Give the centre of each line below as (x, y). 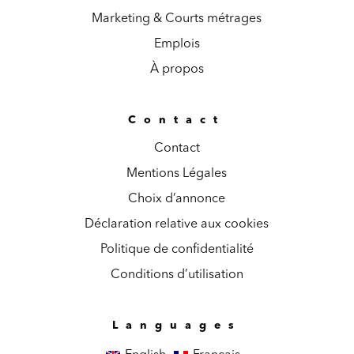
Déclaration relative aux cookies (177, 224)
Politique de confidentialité (177, 249)
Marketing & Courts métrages (177, 19)
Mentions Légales (177, 173)
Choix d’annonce (177, 199)
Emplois (177, 44)
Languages (177, 325)
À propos (177, 69)
